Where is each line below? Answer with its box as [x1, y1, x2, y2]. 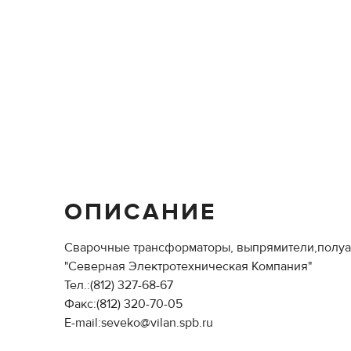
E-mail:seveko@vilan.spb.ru [64, 315, 213, 331]
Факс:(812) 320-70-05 [64, 296, 183, 312]
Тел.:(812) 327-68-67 [64, 277, 173, 293]
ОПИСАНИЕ [64, 197, 216, 226]
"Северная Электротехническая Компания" [64, 259, 312, 274]
